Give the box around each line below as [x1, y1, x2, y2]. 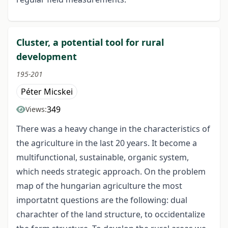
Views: [25, 104, 47, 115]
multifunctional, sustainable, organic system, [16, 152, 189, 163]
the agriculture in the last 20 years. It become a [16, 137, 197, 149]
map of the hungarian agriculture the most [16, 180, 182, 192]
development [16, 50, 77, 63]
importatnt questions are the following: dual [16, 194, 187, 206]
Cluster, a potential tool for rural [16, 36, 164, 49]
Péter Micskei [21, 86, 73, 98]
